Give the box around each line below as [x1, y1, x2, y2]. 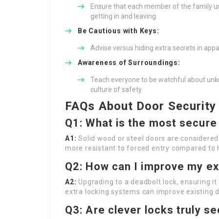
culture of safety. [90, 86, 143, 93]
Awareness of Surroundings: [78, 59, 180, 66]
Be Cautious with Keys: [78, 27, 159, 35]
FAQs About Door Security [65, 99, 217, 113]
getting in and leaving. [90, 12, 157, 20]
